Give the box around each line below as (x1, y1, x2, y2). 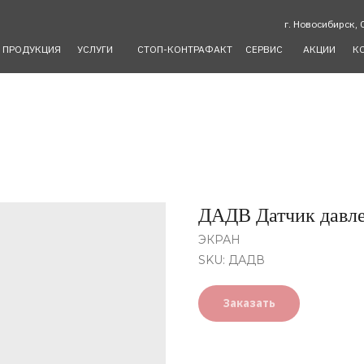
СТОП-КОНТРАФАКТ (136, 43, 232, 55)
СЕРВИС (245, 43, 283, 55)
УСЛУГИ (77, 43, 113, 55)
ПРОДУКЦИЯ (2, 43, 61, 55)
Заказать (223, 296, 275, 310)
